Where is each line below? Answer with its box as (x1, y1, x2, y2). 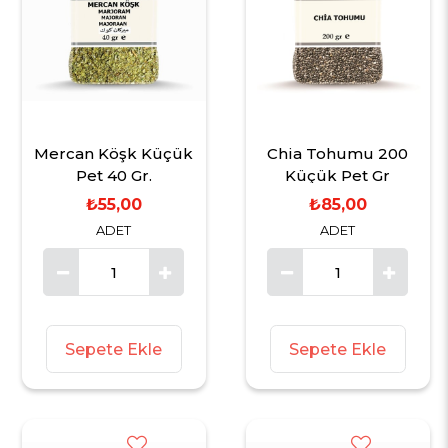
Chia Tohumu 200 (267, 144, 409, 164)
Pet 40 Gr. (75, 166, 152, 186)
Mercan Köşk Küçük (34, 144, 194, 164)
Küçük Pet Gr (285, 166, 391, 186)
